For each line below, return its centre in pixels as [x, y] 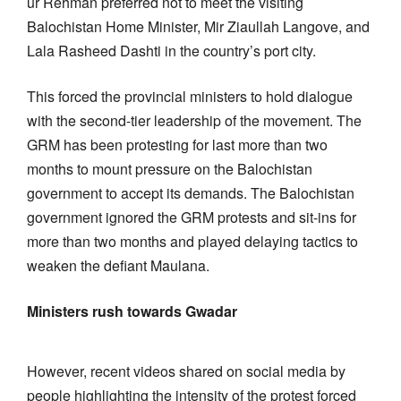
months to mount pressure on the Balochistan [170, 168]
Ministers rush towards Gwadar [132, 311]
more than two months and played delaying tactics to [192, 241]
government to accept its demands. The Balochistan [191, 192]
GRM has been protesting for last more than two [177, 144]
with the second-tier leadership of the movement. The [194, 120]
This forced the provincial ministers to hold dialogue [190, 96]
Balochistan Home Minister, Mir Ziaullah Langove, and [198, 26]
